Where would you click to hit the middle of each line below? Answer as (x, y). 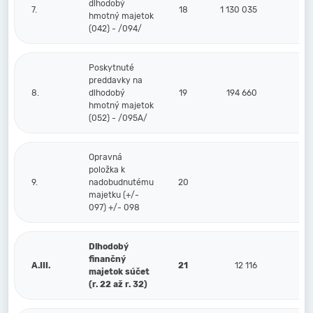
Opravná (105, 157)
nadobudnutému (121, 182)
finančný (107, 259)
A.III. (41, 265)
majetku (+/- (114, 195)
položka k (107, 170)
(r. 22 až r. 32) (118, 284)
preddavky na (116, 80)
